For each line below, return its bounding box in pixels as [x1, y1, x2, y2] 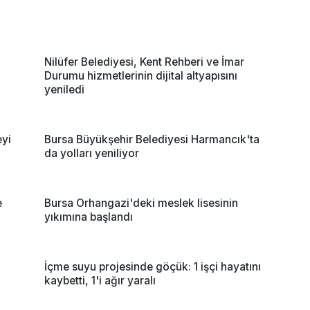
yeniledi [44, 82, 84, 96]
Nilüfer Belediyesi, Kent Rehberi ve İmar [44, 55, 244, 69]
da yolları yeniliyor [44, 146, 139, 160]
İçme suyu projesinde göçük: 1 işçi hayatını [44, 259, 261, 273]
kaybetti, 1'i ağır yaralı [44, 273, 156, 287]
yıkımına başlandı [44, 210, 133, 224]
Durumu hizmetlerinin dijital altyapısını [44, 69, 237, 82]
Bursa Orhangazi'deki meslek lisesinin [44, 196, 238, 210]
